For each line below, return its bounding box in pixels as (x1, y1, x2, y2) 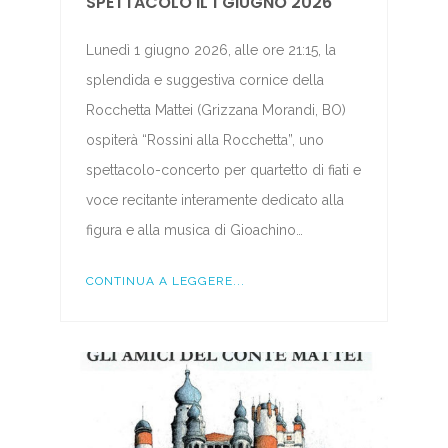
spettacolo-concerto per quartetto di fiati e (85, 161, 361, 178)
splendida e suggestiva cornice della (85, 71, 324, 88)
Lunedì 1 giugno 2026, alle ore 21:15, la (85, 41, 336, 58)
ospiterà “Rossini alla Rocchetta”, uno (85, 131, 324, 148)
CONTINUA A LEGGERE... (85, 273, 245, 288)
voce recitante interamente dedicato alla (85, 191, 344, 208)
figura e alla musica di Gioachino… (85, 221, 303, 238)
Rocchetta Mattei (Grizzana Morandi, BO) (85, 101, 346, 118)
